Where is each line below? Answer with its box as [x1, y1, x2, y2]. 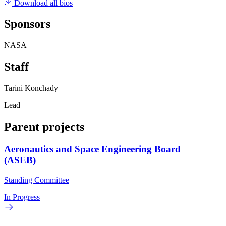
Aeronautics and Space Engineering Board [4, 144, 181, 154]
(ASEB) [4, 155, 36, 165]
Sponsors [4, 17, 50, 31]
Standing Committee [4, 175, 69, 184]
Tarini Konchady [4, 84, 58, 93]
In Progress [4, 192, 40, 201]
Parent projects [4, 120, 84, 134]
